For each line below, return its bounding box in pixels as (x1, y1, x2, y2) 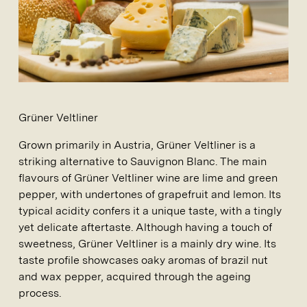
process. (19, 286, 61, 300)
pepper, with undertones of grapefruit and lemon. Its (19, 188, 281, 201)
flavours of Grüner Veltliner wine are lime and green (19, 171, 278, 185)
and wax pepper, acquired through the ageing (19, 270, 251, 284)
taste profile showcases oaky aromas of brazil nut (19, 254, 268, 267)
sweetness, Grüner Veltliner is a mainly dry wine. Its (19, 237, 276, 251)
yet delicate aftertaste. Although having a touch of (19, 221, 272, 234)
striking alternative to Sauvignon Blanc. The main (19, 155, 267, 169)
